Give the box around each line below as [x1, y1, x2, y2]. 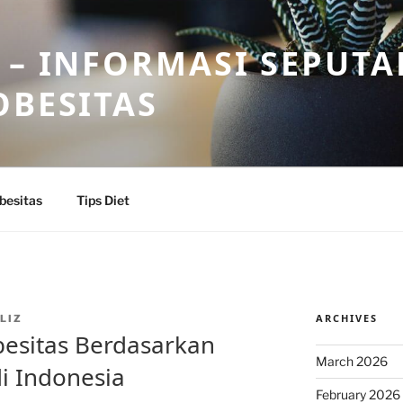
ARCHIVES [315, 311, 378, 325]
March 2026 [315, 354, 388, 369]
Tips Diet [76, 192, 130, 208]
